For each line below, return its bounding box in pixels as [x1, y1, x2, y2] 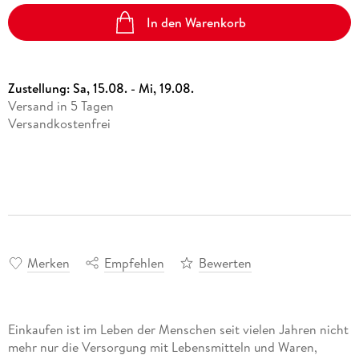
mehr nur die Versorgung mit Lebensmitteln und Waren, [7, 337, 317, 356]
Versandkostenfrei [7, 115, 111, 133]
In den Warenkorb [147, 13, 247, 31]
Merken [26, 253, 70, 272]
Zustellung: [7, 79, 73, 98]
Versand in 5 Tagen [7, 97, 114, 115]
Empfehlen [103, 253, 164, 272]
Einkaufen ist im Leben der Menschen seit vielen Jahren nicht [7, 320, 349, 338]
